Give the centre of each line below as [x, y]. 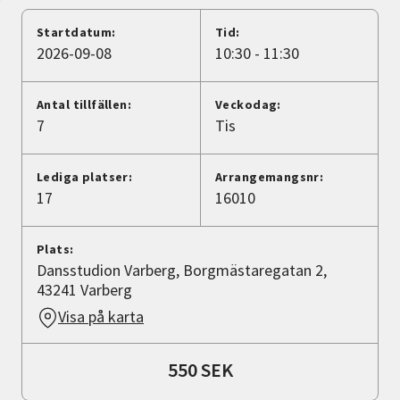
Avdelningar [58, 58]
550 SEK [200, 370]
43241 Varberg [84, 290]
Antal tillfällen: [84, 105]
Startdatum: [76, 33]
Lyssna [63, 136]
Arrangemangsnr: [270, 177]
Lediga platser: [85, 177]
